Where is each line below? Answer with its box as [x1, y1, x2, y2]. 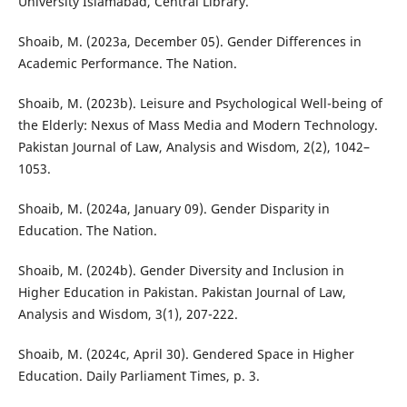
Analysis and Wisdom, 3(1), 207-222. [17, 305, 238, 323]
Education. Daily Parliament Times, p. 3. [17, 367, 260, 385]
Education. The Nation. [17, 222, 157, 240]
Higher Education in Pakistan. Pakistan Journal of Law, [17, 283, 346, 302]
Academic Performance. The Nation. [17, 55, 237, 73]
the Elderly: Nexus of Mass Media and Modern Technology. [17, 116, 378, 134]
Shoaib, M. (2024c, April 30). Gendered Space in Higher [17, 345, 354, 363]
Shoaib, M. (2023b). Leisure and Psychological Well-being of [17, 94, 382, 113]
